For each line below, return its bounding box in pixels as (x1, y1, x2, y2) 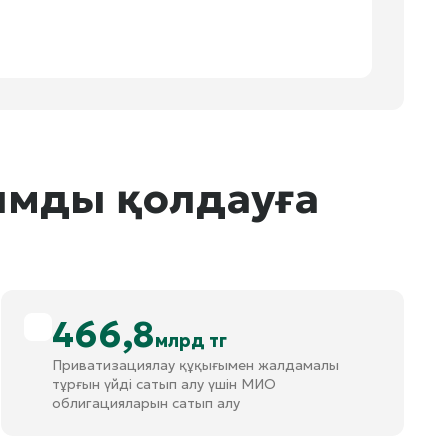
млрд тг (155, 329, 228, 352)
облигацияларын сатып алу (52, 394, 241, 412)
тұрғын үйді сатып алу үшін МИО (52, 375, 277, 393)
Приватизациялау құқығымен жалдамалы (52, 356, 340, 374)
